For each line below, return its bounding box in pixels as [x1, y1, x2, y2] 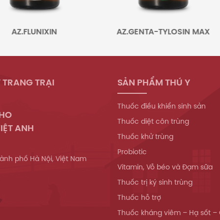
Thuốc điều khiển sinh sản [117, 101, 206, 111]
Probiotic [117, 146, 147, 157]
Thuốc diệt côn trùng [117, 116, 189, 126]
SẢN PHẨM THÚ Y [117, 76, 190, 88]
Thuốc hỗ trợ [117, 192, 161, 202]
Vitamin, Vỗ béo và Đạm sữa [117, 162, 213, 172]
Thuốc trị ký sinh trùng [117, 177, 192, 187]
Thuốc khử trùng [117, 131, 173, 141]
